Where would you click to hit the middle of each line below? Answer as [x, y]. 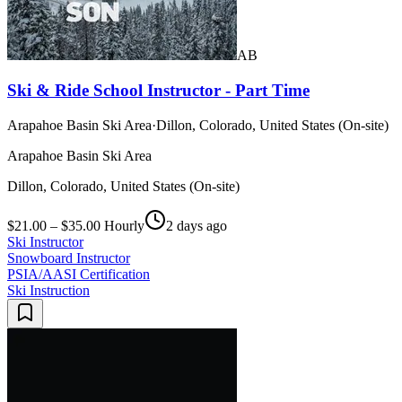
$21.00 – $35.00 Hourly [76, 225]
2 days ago [197, 225]
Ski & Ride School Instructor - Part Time [158, 91]
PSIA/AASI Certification [79, 274]
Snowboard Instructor [69, 258]
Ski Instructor [45, 241]
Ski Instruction [48, 290]
